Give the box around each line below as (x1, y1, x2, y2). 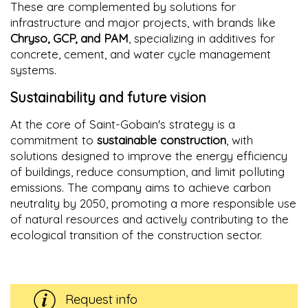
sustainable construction (97, 132, 226, 147)
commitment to (10, 132, 97, 147)
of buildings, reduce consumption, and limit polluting (10, 164, 285, 179)
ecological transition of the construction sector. (10, 227, 262, 242)
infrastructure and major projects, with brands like (10, 14, 276, 30)
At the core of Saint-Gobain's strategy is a (10, 116, 235, 131)
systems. (10, 62, 56, 77)
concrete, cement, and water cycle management (10, 46, 271, 61)
